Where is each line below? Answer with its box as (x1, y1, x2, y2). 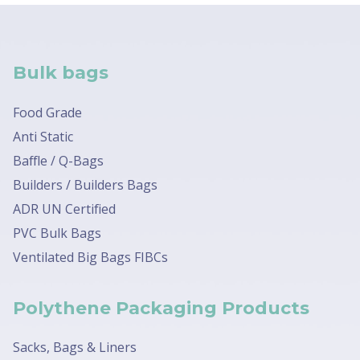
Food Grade (13, 103, 82, 121)
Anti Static (13, 127, 73, 145)
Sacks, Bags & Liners (13, 337, 137, 356)
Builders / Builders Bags (13, 175, 157, 194)
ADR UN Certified (13, 199, 116, 218)
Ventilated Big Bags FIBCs (13, 247, 168, 266)
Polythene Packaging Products (13, 297, 309, 319)
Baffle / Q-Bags (13, 151, 104, 170)
